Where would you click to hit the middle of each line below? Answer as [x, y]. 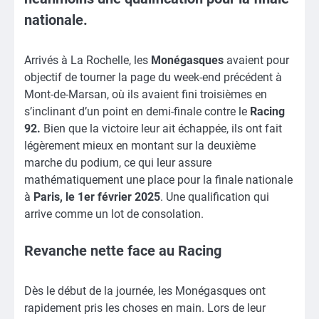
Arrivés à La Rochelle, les [88, 61]
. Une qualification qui [215, 197]
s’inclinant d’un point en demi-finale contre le [137, 112]
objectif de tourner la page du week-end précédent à [153, 78]
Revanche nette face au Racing [123, 251]
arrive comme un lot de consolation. [114, 214]
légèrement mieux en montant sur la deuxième [140, 146]
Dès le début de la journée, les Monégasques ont [145, 291]
